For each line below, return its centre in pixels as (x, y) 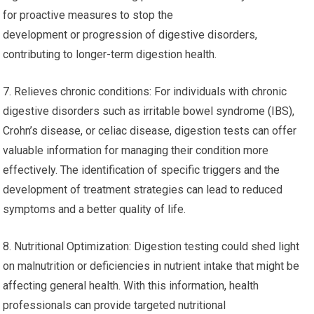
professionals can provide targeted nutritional (115, 305)
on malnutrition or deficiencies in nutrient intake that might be (151, 266)
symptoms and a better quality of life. (95, 209)
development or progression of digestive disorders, (130, 35)
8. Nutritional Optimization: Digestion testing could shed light (151, 246)
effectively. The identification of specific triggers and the (142, 170)
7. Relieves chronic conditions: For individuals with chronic (145, 91)
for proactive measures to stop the (88, 15)
